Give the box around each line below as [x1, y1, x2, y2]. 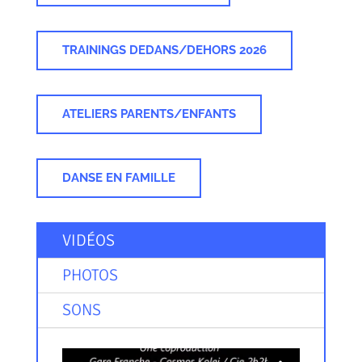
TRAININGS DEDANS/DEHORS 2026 [61, 42, 267, 57]
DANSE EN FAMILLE [61, 170, 175, 185]
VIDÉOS [61, 229, 115, 250]
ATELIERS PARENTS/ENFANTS [61, 106, 236, 121]
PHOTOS [61, 264, 118, 285]
